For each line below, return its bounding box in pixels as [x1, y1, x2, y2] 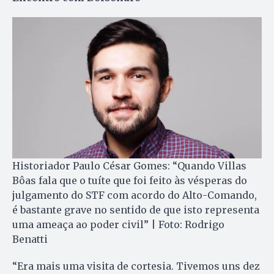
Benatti [12, 232, 48, 245]
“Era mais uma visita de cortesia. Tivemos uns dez [12, 259, 260, 272]
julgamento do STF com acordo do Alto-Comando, [12, 188, 257, 201]
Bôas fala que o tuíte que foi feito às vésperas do [12, 174, 247, 187]
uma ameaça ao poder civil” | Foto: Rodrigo [12, 218, 224, 231]
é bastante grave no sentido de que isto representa [12, 203, 259, 216]
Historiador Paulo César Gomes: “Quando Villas [12, 159, 246, 172]
